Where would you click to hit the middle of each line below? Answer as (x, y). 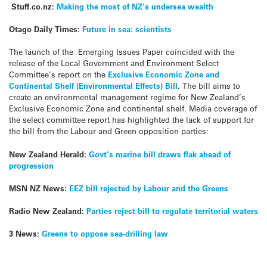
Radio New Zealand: (46, 210)
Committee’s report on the (58, 74)
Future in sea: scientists (127, 29)
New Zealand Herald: (48, 154)
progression (31, 165)
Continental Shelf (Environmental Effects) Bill (93, 86)
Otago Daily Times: (44, 29)
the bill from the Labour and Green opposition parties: (109, 131)
